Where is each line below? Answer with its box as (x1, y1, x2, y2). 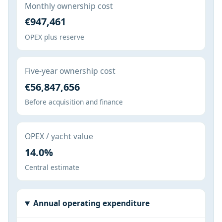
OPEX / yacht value (25, 131, 93, 142)
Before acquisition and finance (25, 97, 123, 107)
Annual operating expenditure (33, 198, 150, 209)
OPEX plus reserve (25, 32, 84, 42)
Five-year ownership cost (25, 65, 115, 77)
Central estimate (25, 163, 79, 172)
